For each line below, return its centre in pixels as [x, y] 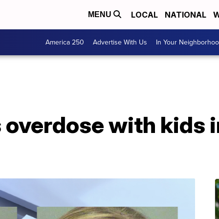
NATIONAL [186, 15]
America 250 [65, 42]
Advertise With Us [120, 42]
